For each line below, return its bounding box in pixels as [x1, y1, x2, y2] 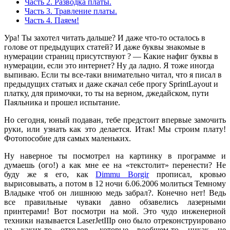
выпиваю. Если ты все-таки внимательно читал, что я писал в [4, 70, 222, 80]
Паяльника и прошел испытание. [4, 98, 120, 107]
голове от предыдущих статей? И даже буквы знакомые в [4, 43, 205, 52]
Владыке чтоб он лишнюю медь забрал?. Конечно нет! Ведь [4, 188, 226, 198]
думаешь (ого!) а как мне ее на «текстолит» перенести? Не [4, 161, 226, 170]
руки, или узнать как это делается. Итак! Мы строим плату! [4, 125, 226, 134]
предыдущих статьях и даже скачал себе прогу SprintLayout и [4, 80, 218, 89]
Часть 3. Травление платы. [25, 7, 117, 16]
